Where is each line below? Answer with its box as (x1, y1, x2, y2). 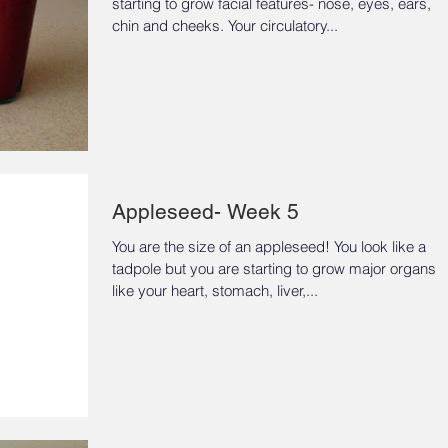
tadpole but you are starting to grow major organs (112, 259, 436, 279)
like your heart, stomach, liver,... (112, 281, 318, 301)
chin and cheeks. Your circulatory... (228, 16, 338, 35)
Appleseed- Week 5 (112, 199, 299, 225)
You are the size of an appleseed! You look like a (112, 237, 426, 257)
